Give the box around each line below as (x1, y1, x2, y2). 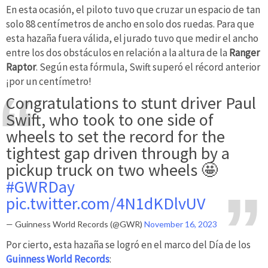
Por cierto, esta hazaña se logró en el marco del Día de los (6, 237, 251, 251)
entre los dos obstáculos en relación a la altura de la (6, 45, 229, 59)
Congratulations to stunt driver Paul (6, 92, 16, 114)
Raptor (6, 60, 36, 74)
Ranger (229, 45, 260, 59)
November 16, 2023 (144, 219, 217, 230)
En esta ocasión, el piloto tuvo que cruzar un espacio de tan (6, 2, 260, 16)
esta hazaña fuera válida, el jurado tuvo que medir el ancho (6, 31, 258, 45)
